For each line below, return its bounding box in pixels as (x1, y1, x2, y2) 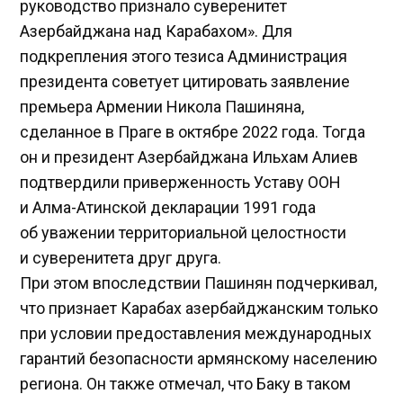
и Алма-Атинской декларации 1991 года (20, 197, 317, 217)
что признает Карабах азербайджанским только (20, 298, 379, 318)
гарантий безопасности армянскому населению (20, 348, 378, 368)
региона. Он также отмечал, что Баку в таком (20, 373, 352, 393)
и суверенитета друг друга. (20, 247, 226, 267)
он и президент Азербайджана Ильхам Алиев (20, 147, 359, 166)
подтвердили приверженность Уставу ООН (20, 172, 342, 192)
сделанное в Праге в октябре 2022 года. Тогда (20, 121, 366, 141)
